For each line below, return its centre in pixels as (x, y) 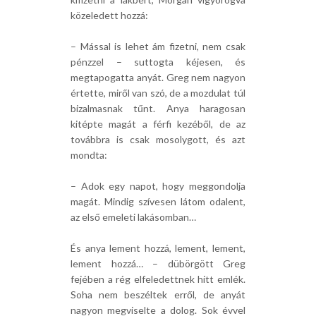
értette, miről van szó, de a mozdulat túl (158, 93)
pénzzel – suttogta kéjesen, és (158, 62)
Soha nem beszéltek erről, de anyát (158, 294)
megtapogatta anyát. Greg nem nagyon (158, 77)
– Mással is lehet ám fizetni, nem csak (158, 46)
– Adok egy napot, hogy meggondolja (158, 186)
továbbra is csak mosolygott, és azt (158, 139)
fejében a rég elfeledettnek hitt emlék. (158, 279)
